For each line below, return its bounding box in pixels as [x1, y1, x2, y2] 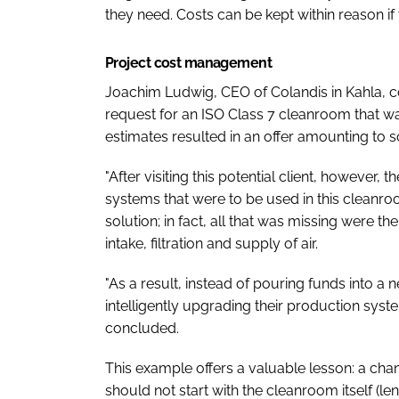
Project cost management [105, 53, 273, 71]
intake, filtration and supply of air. [105, 234, 318, 252]
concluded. [105, 319, 179, 337]
